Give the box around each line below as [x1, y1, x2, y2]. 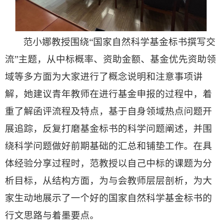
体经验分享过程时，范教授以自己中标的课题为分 [5, 158, 212, 168]
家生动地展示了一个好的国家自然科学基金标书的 [5, 192, 212, 203]
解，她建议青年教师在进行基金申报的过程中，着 [5, 88, 212, 99]
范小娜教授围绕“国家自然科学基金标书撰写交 [23, 36, 216, 47]
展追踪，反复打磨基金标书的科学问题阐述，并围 [5, 123, 212, 134]
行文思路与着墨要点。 [5, 210, 99, 221]
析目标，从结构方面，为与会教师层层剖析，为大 [5, 175, 212, 186]
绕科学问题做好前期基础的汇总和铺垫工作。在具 [5, 140, 212, 151]
